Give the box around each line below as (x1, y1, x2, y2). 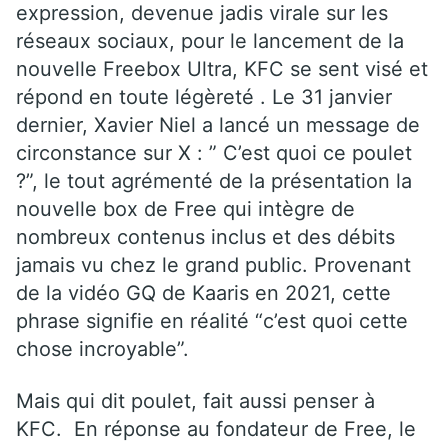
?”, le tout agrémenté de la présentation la (16, 168, 412, 193)
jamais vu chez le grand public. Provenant (16, 252, 411, 277)
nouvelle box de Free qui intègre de (16, 196, 355, 221)
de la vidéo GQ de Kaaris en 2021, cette (16, 280, 391, 305)
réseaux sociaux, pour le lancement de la (16, 28, 404, 53)
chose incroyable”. (16, 336, 189, 361)
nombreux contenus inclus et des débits (16, 224, 395, 249)
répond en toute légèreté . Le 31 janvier (16, 84, 392, 109)
